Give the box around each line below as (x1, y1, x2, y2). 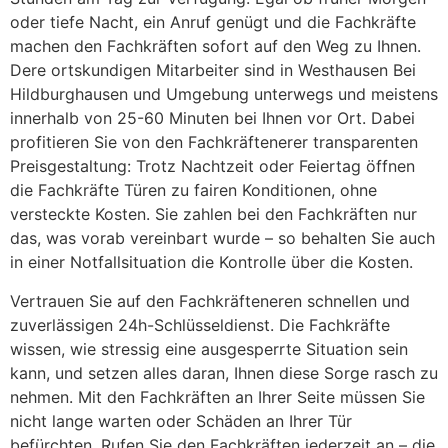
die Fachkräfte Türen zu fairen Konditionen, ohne (10, 180, 377, 201)
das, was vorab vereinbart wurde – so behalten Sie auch (10, 228, 435, 249)
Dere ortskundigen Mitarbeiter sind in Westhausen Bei (10, 60, 416, 81)
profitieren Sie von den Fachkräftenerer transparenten (10, 132, 418, 153)
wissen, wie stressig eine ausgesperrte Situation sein (10, 338, 408, 359)
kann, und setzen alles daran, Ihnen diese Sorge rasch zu (10, 362, 438, 383)
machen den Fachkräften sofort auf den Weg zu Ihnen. (10, 36, 421, 57)
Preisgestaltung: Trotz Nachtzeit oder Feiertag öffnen (10, 156, 415, 177)
